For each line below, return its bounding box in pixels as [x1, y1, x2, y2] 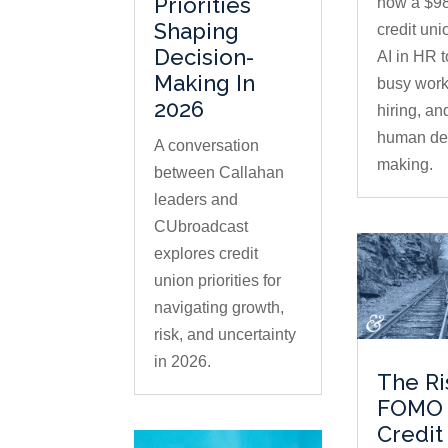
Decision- [154, 43, 255, 70]
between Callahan [154, 163, 285, 181]
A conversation [154, 136, 260, 154]
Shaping [154, 17, 240, 44]
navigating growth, [154, 298, 285, 316]
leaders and [154, 190, 239, 208]
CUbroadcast [154, 217, 249, 235]
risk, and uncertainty [154, 325, 297, 343]
